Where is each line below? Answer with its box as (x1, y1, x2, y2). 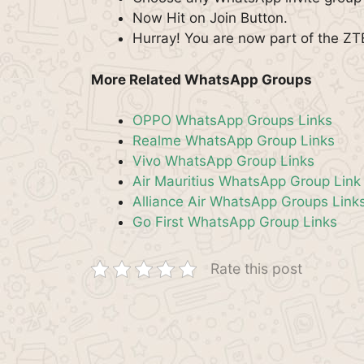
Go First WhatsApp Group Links (132, 214, 337, 230)
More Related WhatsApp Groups (91, 71, 312, 88)
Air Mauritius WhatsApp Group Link (132, 173, 361, 189)
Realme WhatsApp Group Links (132, 132, 335, 149)
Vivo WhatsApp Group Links (132, 153, 314, 169)
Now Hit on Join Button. (132, 10, 288, 26)
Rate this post (210, 260, 302, 277)
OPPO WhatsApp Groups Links (132, 112, 332, 128)
